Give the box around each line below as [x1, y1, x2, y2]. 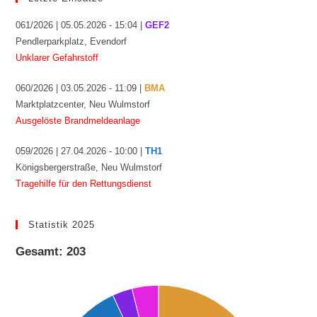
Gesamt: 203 [16, 244, 86, 258]
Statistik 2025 [28, 219, 96, 230]
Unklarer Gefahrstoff [16, 52, 99, 63]
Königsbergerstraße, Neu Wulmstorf [16, 161, 163, 173]
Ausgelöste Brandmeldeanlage [16, 115, 141, 126]
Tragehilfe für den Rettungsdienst [16, 178, 152, 189]
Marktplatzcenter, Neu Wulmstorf [16, 98, 151, 110]
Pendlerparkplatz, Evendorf [16, 35, 127, 47]
